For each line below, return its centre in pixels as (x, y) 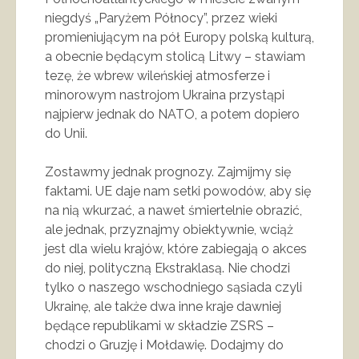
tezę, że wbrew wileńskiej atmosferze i (157, 75)
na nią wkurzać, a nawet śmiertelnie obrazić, (173, 210)
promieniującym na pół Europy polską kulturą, (179, 37)
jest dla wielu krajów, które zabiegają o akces (176, 248)
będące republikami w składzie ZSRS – (159, 325)
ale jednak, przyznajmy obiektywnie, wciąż (169, 229)
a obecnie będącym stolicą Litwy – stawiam (175, 56)
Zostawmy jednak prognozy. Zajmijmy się (168, 171)
